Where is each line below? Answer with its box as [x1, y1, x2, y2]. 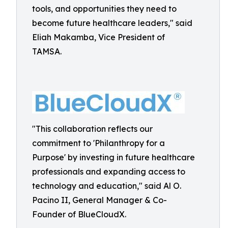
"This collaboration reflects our [32, 124, 153, 134]
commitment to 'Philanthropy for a [32, 138, 165, 148]
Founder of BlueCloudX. [32, 209, 126, 219]
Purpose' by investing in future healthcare [32, 152, 195, 162]
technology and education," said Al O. [32, 181, 181, 191]
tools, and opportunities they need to [32, 4, 177, 14]
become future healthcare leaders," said [32, 18, 192, 28]
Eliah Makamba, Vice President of [32, 32, 165, 42]
